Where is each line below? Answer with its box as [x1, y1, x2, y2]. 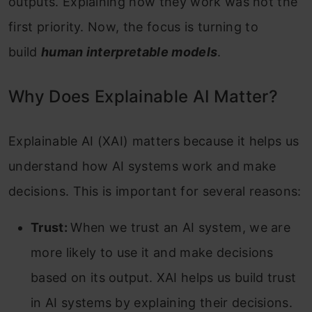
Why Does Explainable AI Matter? [8, 86, 278, 107]
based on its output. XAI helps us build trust [31, 270, 297, 286]
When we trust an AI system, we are [70, 220, 291, 235]
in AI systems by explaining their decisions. [31, 295, 293, 311]
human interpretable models [40, 45, 218, 60]
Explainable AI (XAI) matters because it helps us [8, 134, 299, 149]
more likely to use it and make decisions [31, 245, 274, 260]
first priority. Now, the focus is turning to [8, 19, 259, 35]
